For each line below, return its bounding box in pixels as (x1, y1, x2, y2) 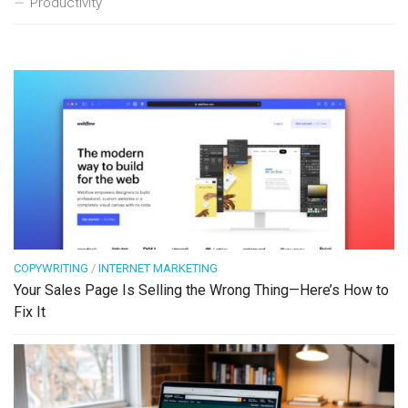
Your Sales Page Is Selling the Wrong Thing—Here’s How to (14, 280, 389, 299)
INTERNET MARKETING (98, 260, 218, 275)
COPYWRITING (14, 260, 88, 275)
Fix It (14, 302, 46, 321)
